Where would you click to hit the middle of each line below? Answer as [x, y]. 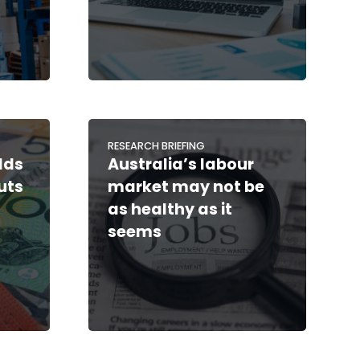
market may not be [186, 186]
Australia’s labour [180, 164]
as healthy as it [170, 209]
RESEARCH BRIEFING [156, 145]
